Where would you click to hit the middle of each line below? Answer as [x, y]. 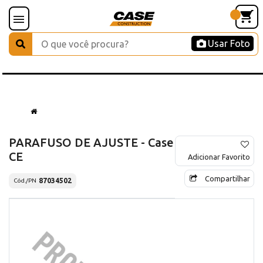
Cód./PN [25, 181]
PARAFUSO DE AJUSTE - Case [91, 142]
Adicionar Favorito [219, 156]
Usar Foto [229, 43]
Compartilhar [227, 178]
